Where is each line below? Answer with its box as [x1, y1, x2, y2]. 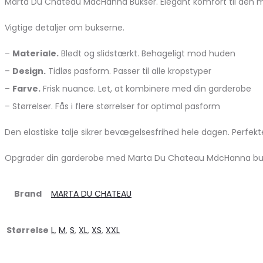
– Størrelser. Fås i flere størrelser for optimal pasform [5, 100, 220, 112]
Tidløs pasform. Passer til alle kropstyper [46, 65, 211, 77]
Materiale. [12, 47, 59, 59]
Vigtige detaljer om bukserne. [5, 21, 124, 33]
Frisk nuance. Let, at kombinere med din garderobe [41, 82, 251, 95]
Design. [12, 65, 46, 77]
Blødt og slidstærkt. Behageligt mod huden [59, 47, 235, 59]
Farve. [12, 82, 41, 95]
